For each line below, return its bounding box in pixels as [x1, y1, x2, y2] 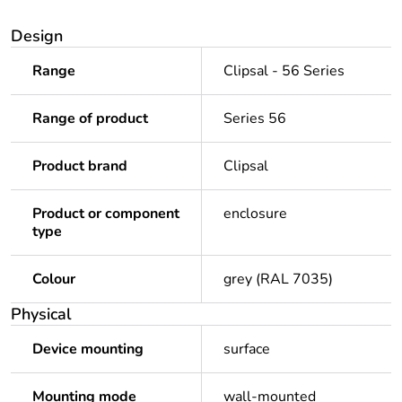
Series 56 [223, 109, 286, 129]
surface [223, 339, 270, 360]
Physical [11, 303, 72, 326]
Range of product [32, 109, 148, 129]
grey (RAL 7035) [223, 269, 333, 290]
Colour [32, 269, 75, 290]
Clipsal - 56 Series [223, 61, 345, 82]
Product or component [32, 204, 179, 224]
